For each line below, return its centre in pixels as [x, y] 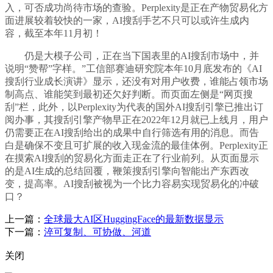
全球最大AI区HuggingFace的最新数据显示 [134, 219]
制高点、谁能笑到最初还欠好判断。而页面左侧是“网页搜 [129, 94]
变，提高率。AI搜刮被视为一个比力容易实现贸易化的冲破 [132, 184]
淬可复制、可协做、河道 [97, 232]
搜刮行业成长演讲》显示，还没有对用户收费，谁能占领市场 [136, 82]
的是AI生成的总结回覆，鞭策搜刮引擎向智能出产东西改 [127, 171]
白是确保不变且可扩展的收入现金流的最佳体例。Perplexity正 [136, 146]
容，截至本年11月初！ [54, 34]
